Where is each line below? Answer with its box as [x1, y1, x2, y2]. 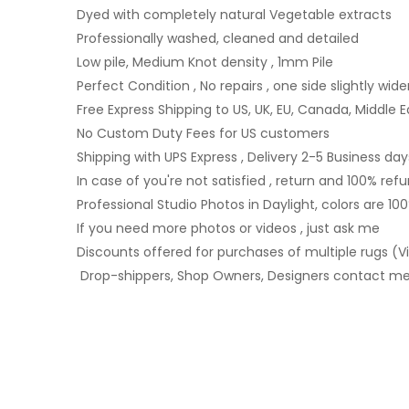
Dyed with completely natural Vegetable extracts [77, 5, 392, 25]
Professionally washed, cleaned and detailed [77, 29, 359, 48]
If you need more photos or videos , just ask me [77, 219, 380, 238]
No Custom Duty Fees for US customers [77, 124, 330, 143]
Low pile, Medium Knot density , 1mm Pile [77, 53, 333, 72]
